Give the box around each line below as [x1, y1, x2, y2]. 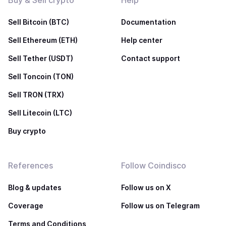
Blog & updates [8, 183, 62, 192]
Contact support [121, 54, 180, 63]
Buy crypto [8, 127, 46, 135]
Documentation [121, 18, 176, 26]
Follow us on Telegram [121, 201, 200, 210]
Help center [121, 36, 162, 44]
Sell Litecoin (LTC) [8, 108, 72, 117]
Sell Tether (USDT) [8, 54, 73, 63]
